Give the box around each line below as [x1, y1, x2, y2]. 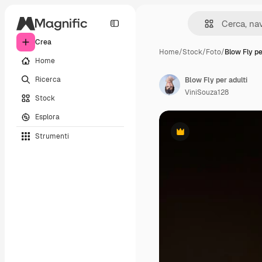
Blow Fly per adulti [185, 75, 247, 85]
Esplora [35, 112, 60, 122]
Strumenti [35, 131, 69, 141]
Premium [179, 131, 210, 141]
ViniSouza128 [185, 88, 229, 97]
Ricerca [35, 74, 61, 84]
